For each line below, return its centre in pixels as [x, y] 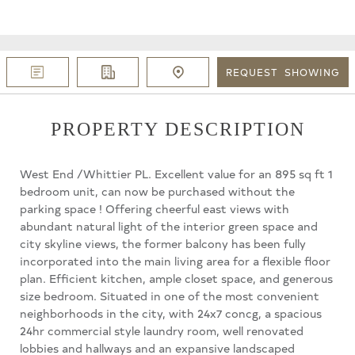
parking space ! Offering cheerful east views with [155, 208]
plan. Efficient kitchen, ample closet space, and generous [176, 278]
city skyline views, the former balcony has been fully [163, 243]
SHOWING [311, 72]
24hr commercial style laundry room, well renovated [162, 330]
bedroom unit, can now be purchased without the [157, 191]
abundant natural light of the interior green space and [169, 225]
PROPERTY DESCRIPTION [177, 129]
